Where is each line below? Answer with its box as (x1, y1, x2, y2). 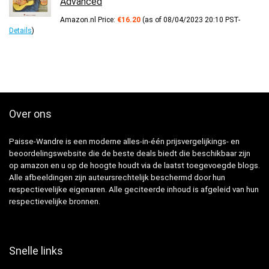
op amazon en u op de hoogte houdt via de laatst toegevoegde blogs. (9, 160, 260, 170)
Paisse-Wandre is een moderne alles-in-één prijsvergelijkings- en (9, 136, 240, 146)
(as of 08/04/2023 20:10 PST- (141, 15, 240, 24)
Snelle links (9, 244, 63, 257)
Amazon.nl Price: (60, 15, 117, 24)
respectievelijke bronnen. (9, 196, 100, 206)
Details (9, 26, 32, 35)
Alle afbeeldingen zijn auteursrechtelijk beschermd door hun (9, 172, 225, 182)
